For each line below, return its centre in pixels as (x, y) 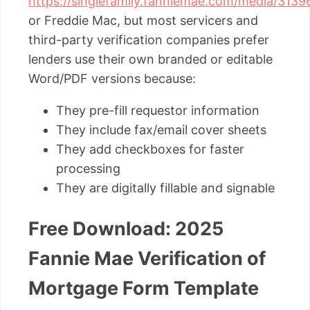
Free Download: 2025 (126, 228)
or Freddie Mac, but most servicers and (143, 21)
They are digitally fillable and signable (165, 188)
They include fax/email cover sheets (161, 130)
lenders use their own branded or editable (151, 60)
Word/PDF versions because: (112, 79)
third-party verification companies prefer (149, 40)
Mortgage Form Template (144, 288)
